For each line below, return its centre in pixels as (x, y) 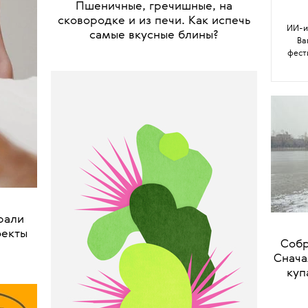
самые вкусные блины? (154, 180)
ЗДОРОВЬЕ (178, 133)
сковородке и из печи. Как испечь (154, 166)
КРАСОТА (128, 133)
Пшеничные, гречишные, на (154, 151)
